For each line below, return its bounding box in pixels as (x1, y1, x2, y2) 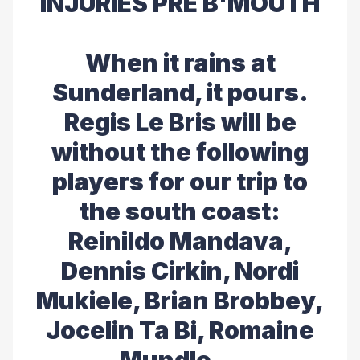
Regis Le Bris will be (63, 108, 297, 137)
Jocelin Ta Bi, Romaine (46, 316, 314, 345)
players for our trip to (52, 167, 308, 196)
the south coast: (80, 197, 280, 226)
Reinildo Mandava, (67, 227, 292, 256)
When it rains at (84, 48, 276, 77)
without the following (51, 137, 309, 166)
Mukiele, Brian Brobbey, (36, 286, 324, 315)
